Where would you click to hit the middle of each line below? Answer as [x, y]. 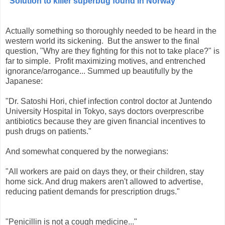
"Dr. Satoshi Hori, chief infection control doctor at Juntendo [109, 101]
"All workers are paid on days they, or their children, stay [105, 172]
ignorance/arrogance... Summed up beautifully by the [99, 71]
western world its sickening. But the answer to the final [102, 41]
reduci [17, 192]
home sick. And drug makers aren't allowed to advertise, [104, 182]
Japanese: [24, 81]
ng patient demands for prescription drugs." [104, 192]
